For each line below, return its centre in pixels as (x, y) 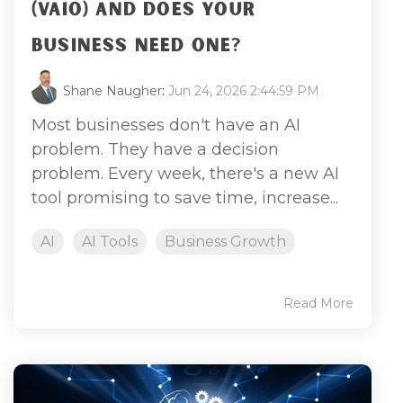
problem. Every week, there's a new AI (185, 173)
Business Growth (225, 241)
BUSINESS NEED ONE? (137, 45)
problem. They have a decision (155, 149)
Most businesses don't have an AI (166, 125)
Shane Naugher (112, 90)
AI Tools (110, 241)
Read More (318, 303)
